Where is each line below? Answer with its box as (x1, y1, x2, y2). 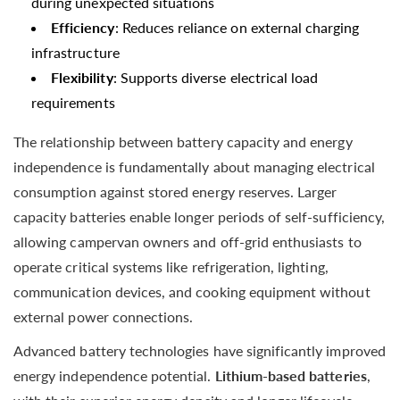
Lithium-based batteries (214, 366, 367, 384)
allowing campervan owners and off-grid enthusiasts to (13, 232, 362, 250)
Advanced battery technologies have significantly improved (13, 341, 386, 359)
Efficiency (51, 18, 115, 36)
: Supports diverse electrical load (112, 68, 319, 86)
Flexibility (51, 68, 113, 86)
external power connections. (13, 307, 194, 325)
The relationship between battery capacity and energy (13, 132, 353, 150)
